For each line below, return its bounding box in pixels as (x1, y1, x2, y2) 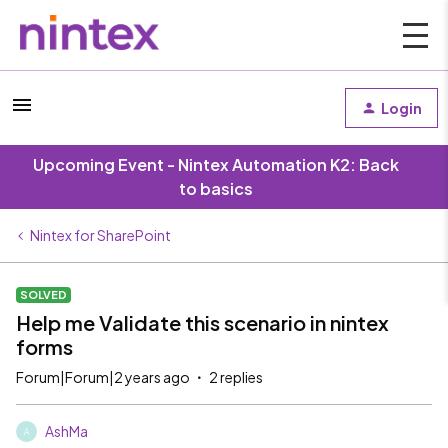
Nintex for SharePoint (30, 226, 171, 244)
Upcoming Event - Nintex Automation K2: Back (33, 154, 399, 175)
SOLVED (20, 288, 67, 301)
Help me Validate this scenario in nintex (16, 310, 389, 335)
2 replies (209, 368, 263, 386)
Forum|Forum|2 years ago (16, 368, 190, 386)
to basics (179, 178, 253, 199)
